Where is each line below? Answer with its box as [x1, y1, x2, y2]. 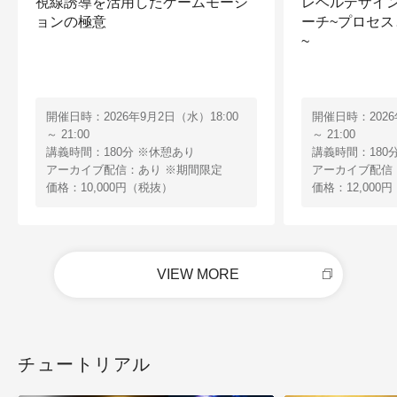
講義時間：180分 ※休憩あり [46, 145, 195, 160]
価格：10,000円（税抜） [46, 181, 173, 195]
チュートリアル [18, 354, 152, 375]
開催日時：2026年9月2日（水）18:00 [46, 110, 238, 124]
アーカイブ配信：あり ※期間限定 [46, 163, 222, 177]
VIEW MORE [157, 267, 240, 283]
